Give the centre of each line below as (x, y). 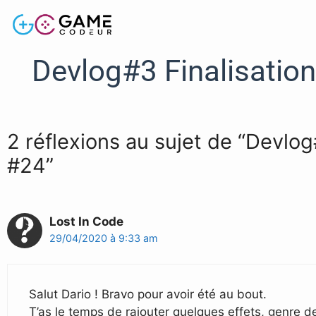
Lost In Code (86, 222)
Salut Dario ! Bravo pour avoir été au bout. (148, 294)
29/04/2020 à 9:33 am (104, 238)
